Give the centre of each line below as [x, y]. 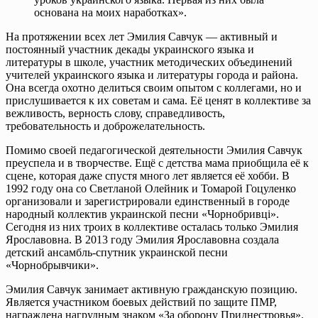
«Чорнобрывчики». [52, 265]
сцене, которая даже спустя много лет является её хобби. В [148, 175]
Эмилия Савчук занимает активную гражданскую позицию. [152, 289]
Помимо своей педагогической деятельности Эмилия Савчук [154, 150]
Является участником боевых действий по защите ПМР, [141, 302]
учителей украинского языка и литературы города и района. [152, 75]
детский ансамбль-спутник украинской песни [117, 252]
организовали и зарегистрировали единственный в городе [148, 201]
